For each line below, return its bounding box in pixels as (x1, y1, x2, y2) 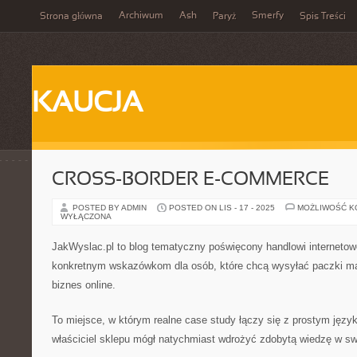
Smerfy (252, 11, 284, 21)
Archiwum (119, 11, 163, 21)
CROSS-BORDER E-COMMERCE (52, 171, 329, 189)
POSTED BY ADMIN (73, 203, 149, 212)
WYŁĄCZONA (61, 212, 112, 221)
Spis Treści (300, 12, 346, 22)
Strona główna (40, 12, 103, 22)
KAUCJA (32, 91, 143, 118)
